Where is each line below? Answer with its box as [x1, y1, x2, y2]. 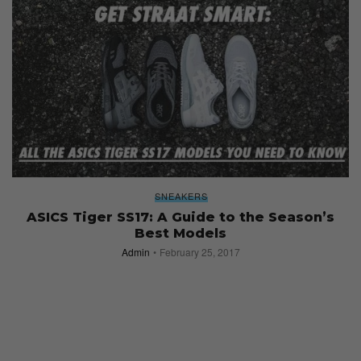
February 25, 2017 [159, 244, 240, 259]
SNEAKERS [155, 189, 208, 202]
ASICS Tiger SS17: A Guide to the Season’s [27, 209, 334, 225]
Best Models [135, 225, 226, 241]
